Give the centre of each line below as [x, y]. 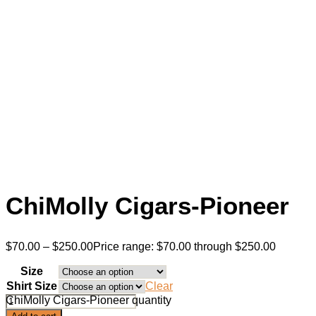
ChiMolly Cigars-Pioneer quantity [89, 300]
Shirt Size [32, 286]
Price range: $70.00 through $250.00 [184, 247]
